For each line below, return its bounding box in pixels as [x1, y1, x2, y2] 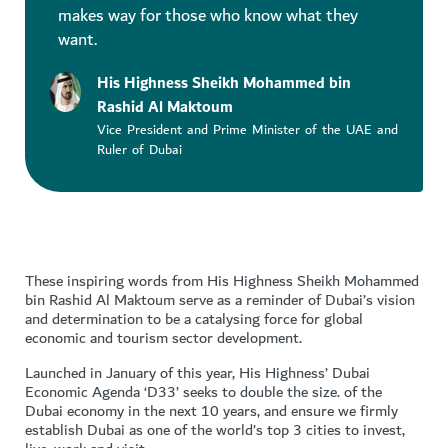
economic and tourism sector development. [25, 325, 302, 352]
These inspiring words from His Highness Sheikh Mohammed [25, 268, 419, 295]
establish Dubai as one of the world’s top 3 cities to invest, [25, 417, 405, 444]
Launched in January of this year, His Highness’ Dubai [25, 360, 370, 387]
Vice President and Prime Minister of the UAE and [96, 118, 398, 142]
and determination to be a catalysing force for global [25, 306, 363, 333]
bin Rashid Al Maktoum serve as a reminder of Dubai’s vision [25, 287, 415, 314]
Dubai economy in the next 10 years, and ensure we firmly [25, 398, 398, 425]
